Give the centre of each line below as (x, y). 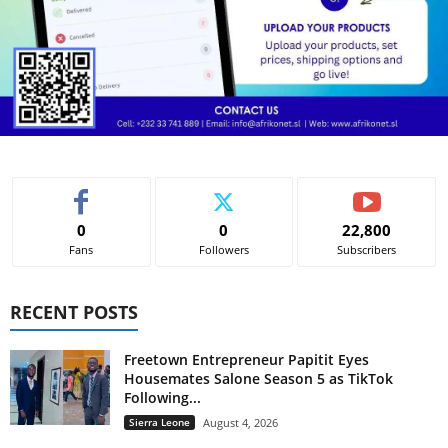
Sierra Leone (159, 421)
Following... (162, 397)
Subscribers (367, 249)
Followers (223, 249)
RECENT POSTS (74, 311)
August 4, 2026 (240, 422)
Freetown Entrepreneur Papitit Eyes (246, 359)
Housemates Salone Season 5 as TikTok (258, 378)
